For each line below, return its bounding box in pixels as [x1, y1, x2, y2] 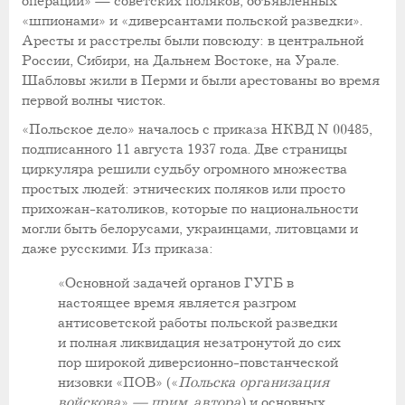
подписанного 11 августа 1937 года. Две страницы [22, 140, 347, 158]
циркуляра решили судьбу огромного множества [22, 160, 347, 178]
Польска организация [178, 373, 329, 391]
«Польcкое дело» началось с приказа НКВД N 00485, [22, 120, 372, 138]
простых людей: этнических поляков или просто [22, 180, 345, 198]
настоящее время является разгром [58, 294, 297, 312]
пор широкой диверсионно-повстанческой [58, 353, 338, 372]
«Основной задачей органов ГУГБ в [58, 274, 294, 292]
